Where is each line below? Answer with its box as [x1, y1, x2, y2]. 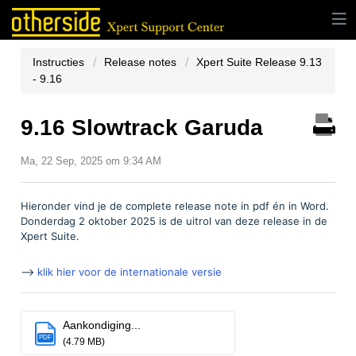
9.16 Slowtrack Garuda [21, 115, 263, 140]
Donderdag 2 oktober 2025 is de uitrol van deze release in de [21, 215, 327, 228]
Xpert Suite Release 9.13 [196, 56, 322, 68]
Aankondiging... [63, 318, 141, 331]
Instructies [33, 56, 87, 68]
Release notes [104, 56, 176, 68]
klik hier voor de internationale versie [37, 265, 222, 279]
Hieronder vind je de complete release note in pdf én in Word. [21, 199, 329, 213]
